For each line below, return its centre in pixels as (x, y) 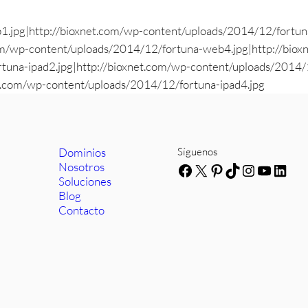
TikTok (248, 170)
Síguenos (198, 152)
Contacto (82, 210)
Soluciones (85, 181)
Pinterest (241, 170)
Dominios (82, 152)
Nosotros (82, 167)
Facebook (211, 170)
